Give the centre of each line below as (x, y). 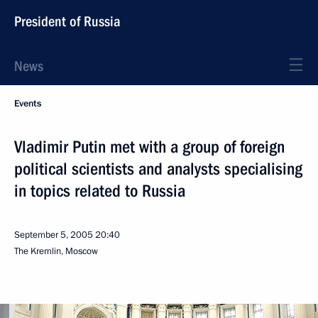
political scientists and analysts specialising (158, 169)
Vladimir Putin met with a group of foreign (149, 147)
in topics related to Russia (100, 191)
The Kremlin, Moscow (56, 251)
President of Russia (67, 21)
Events (28, 104)
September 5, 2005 (54, 235)
